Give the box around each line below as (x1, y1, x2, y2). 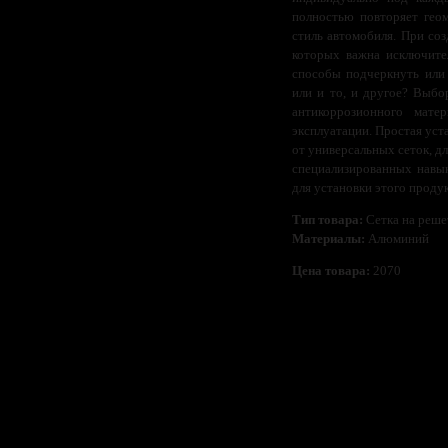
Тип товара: (292, 211, 363, 227)
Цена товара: (292, 262, 370, 278)
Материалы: (292, 230, 365, 246)
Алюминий (365, 230, 429, 246)
